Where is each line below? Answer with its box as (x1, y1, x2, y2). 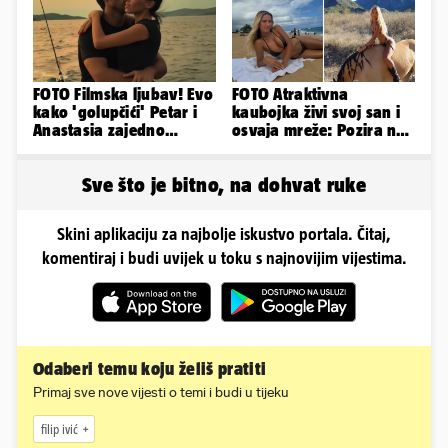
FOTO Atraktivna (232, 85, 349, 104)
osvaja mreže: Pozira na (232, 121, 406, 140)
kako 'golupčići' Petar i (33, 103, 197, 122)
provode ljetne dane (33, 139, 178, 158)
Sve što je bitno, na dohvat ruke (81, 173, 367, 197)
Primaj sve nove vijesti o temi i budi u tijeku (33, 384, 289, 402)
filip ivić (41, 421, 78, 437)
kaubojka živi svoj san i (232, 103, 400, 122)
